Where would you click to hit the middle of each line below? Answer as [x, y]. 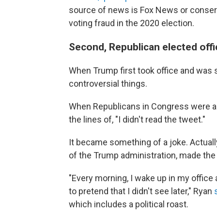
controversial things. [108, 84]
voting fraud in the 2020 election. [132, 23]
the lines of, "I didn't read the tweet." [137, 119]
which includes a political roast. [129, 204]
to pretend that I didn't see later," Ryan [141, 191]
